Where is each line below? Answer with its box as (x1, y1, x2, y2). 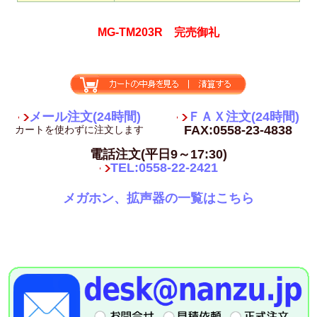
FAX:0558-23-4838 (183, 123, 292, 138)
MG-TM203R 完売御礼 (98, 26, 219, 39)
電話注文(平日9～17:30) (90, 147, 227, 162)
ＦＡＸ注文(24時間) (187, 110, 299, 125)
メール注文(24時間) (28, 110, 141, 125)
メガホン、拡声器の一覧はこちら (63, 191, 254, 206)
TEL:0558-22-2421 (110, 161, 218, 175)
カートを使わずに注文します (15, 124, 144, 136)
